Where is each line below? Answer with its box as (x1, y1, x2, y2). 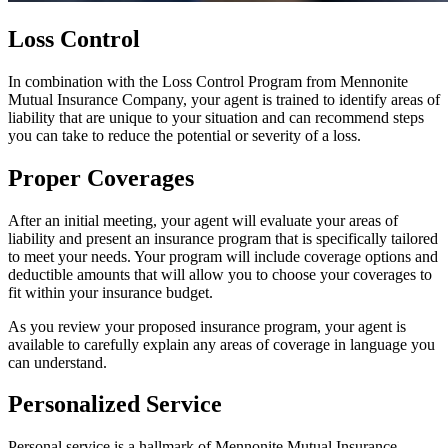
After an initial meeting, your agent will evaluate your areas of (8, 211, 398, 229)
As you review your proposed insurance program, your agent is (8, 317, 406, 335)
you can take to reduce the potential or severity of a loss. (8, 126, 361, 144)
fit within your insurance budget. (8, 283, 213, 301)
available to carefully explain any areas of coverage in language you (8, 335, 435, 353)
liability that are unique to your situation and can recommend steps (8, 108, 424, 126)
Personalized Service (8, 391, 222, 418)
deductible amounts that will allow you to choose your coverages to (8, 265, 432, 283)
